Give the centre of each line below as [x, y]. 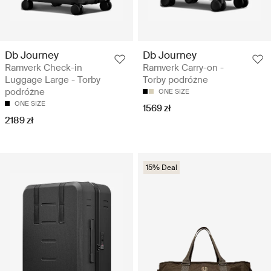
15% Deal [162, 168]
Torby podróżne [175, 80]
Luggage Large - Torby [53, 80]
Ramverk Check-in [44, 68]
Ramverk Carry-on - [183, 68]
